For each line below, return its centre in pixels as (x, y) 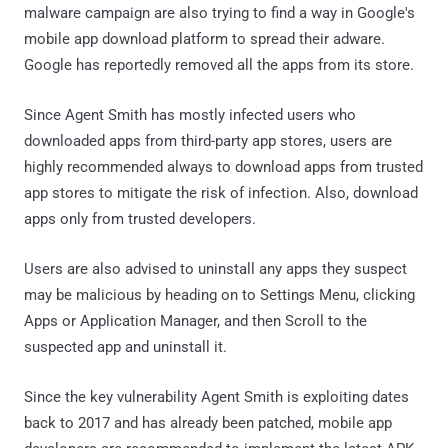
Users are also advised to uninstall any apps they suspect (215, 268)
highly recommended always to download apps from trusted (223, 166)
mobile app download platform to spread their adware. (204, 38)
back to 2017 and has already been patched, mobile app (208, 422)
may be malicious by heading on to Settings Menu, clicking (219, 294)
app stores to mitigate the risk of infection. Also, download (221, 192)
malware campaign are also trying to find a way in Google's (219, 12)
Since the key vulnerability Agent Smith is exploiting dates (216, 396)
